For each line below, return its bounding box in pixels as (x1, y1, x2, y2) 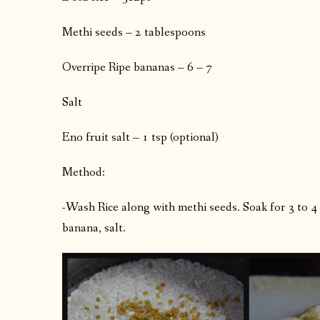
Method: (62, 164, 105, 181)
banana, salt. (62, 220, 126, 237)
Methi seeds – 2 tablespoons (62, 24, 206, 41)
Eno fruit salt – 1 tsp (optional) (62, 129, 219, 146)
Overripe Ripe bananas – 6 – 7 (62, 59, 212, 76)
